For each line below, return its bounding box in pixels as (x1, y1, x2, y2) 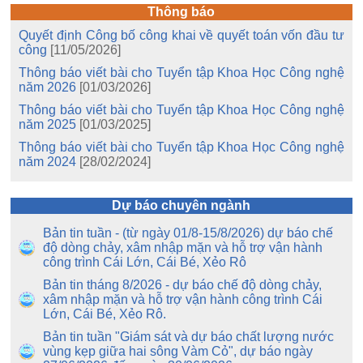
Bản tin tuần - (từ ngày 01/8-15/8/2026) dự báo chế (43, 226, 334, 240)
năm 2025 (19, 117, 77, 131)
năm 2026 (19, 80, 77, 94)
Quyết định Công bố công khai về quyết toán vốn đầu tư (19, 28, 344, 42)
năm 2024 (19, 155, 77, 169)
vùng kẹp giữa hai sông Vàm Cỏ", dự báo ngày (43, 344, 314, 358)
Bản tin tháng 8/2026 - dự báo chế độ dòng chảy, (43, 278, 322, 292)
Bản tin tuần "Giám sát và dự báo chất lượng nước (43, 330, 335, 344)
